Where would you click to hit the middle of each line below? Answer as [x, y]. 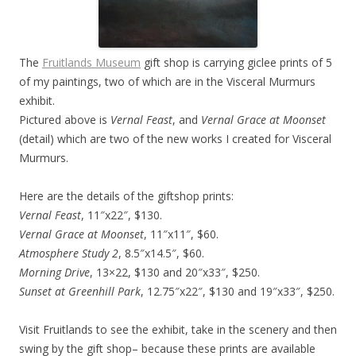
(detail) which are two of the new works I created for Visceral [175, 139]
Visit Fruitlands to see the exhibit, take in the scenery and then [178, 329]
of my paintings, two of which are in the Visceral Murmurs [167, 81]
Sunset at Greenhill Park [80, 291]
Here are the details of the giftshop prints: [126, 196]
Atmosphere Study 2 [69, 253]
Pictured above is [65, 120]
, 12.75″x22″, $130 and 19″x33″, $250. [238, 291]
